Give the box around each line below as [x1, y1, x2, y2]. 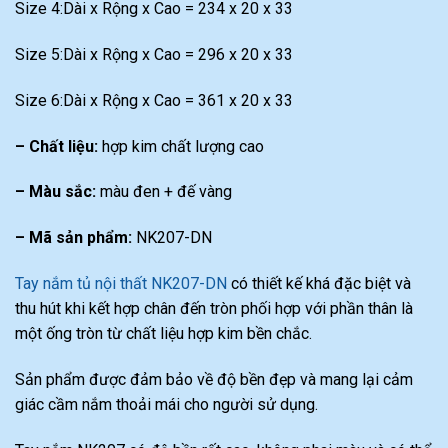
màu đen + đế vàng [96, 182, 232, 202]
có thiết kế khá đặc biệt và [227, 274, 411, 294]
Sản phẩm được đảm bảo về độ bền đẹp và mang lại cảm [15, 369, 413, 389]
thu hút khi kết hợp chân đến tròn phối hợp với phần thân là [15, 299, 413, 319]
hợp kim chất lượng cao [98, 136, 264, 156]
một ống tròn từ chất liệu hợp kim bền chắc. [15, 324, 312, 344]
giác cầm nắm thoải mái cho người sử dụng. [15, 394, 318, 414]
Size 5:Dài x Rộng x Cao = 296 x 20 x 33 [15, 45, 293, 65]
